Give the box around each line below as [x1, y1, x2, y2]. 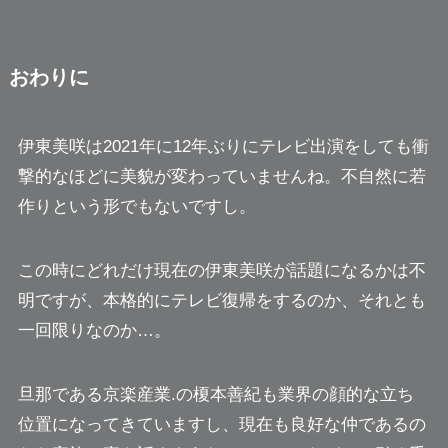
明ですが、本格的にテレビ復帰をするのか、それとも [17, 290, 426, 310]
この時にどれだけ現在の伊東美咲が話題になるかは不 [17, 260, 426, 280]
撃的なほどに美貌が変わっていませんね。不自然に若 [17, 166, 426, 186]
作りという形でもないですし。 [17, 196, 256, 216]
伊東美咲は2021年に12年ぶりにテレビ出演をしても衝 [17, 136, 429, 156]
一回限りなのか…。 [17, 320, 171, 340]
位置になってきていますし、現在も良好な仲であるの [17, 414, 426, 434]
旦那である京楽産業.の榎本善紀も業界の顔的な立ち [17, 384, 414, 404]
